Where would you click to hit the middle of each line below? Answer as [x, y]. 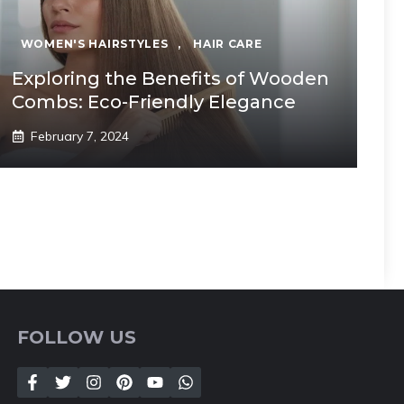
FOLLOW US [77, 337]
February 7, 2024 [79, 136]
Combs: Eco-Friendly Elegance [153, 101]
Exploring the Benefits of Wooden [170, 78]
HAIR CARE [228, 43]
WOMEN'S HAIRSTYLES [94, 43]
